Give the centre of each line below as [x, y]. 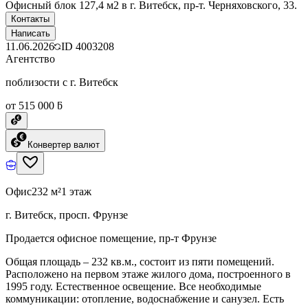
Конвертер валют [64, 144]
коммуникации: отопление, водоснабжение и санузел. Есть [145, 298]
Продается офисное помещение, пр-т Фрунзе [111, 238]
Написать [31, 33]
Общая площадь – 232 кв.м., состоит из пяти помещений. [140, 261]
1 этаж [76, 191]
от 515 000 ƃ [34, 105]
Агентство [30, 58]
